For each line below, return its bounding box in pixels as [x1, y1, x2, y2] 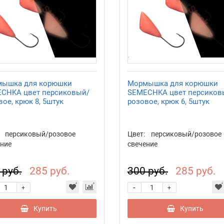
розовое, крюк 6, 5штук [127, 97, 209, 106]
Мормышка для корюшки [127, 79, 218, 88]
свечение [127, 140, 157, 148]
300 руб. [127, 165, 168, 177]
